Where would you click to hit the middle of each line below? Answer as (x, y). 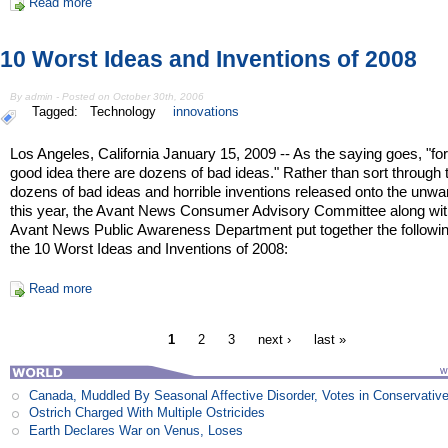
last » (330, 340)
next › (275, 340)
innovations (206, 111)
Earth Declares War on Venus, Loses (136, 430)
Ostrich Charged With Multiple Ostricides (147, 413)
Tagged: (59, 111)
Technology (123, 111)
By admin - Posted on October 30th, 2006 (107, 96)
